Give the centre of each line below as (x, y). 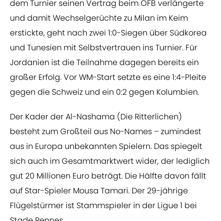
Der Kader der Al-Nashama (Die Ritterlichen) (96, 117)
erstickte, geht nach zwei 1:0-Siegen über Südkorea (108, 33)
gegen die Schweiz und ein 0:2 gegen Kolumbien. (105, 92)
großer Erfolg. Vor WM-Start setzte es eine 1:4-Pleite (108, 77)
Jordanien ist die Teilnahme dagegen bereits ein (104, 63)
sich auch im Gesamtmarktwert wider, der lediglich (110, 161)
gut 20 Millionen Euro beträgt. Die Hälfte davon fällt (108, 176)
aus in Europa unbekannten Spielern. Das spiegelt (106, 147)
